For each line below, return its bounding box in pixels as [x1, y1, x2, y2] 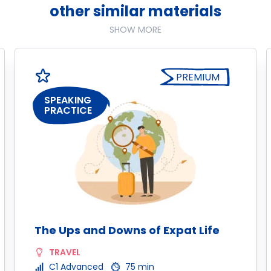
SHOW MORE [109, 24, 162, 36]
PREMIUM [176, 70, 220, 84]
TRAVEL [49, 246, 80, 258]
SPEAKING [44, 93, 91, 108]
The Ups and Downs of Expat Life [34, 223, 220, 238]
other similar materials [50, 1, 221, 21]
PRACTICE [44, 103, 92, 118]
